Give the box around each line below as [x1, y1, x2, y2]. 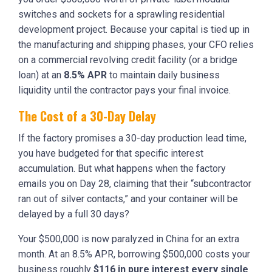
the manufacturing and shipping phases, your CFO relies [18, 38, 254, 50]
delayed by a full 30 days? [18, 208, 129, 220]
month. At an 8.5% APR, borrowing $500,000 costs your [18, 248, 250, 260]
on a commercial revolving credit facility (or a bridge [18, 53, 237, 66]
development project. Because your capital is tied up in [18, 23, 250, 35]
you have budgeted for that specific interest [18, 147, 203, 159]
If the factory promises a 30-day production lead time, [18, 132, 246, 144]
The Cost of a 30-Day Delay [18, 106, 156, 125]
